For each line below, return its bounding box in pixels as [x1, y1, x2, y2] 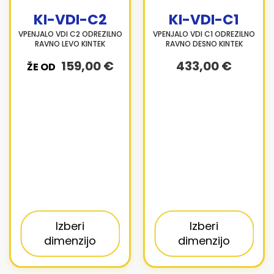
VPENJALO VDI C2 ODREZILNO [18, 29, 122, 39]
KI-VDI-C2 [33, 10, 107, 29]
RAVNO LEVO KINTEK [35, 39, 105, 49]
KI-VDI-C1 [169, 10, 239, 29]
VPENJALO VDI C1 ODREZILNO [153, 29, 255, 39]
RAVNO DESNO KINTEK [165, 39, 243, 49]
